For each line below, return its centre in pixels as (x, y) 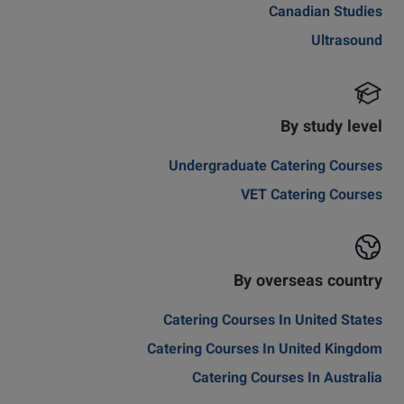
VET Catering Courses (312, 196)
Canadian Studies (326, 13)
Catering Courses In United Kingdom (265, 350)
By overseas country (308, 282)
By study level (331, 128)
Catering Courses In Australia (287, 379)
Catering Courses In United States (273, 321)
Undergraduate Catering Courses (275, 167)
